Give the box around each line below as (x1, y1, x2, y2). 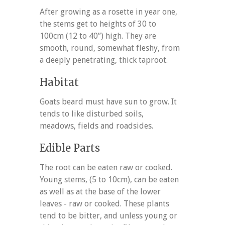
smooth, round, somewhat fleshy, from (40, 43, 180, 53)
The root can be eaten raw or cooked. (40, 162, 172, 172)
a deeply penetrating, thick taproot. (40, 55, 168, 65)
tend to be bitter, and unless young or (40, 210, 177, 220)
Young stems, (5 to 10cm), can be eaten (40, 174, 179, 184)
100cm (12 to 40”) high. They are (40, 31, 156, 41)
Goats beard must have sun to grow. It (40, 96, 177, 106)
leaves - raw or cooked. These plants (40, 198, 169, 208)
